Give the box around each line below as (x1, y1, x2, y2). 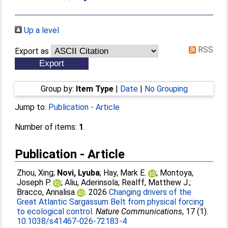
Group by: (40, 84, 76, 94)
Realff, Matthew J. (122, 178, 190, 187)
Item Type (75, 84, 113, 94)
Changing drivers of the (109, 187, 192, 197)
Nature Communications (96, 207, 183, 216)
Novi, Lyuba (57, 168, 100, 178)
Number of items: (15, 122, 79, 132)
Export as (15, 46, 49, 56)
